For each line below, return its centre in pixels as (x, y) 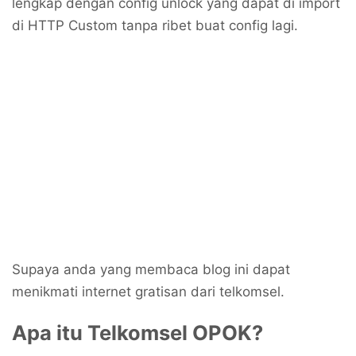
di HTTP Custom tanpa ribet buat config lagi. (155, 25)
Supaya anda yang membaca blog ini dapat (151, 269)
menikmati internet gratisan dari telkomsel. (148, 291)
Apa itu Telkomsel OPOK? (137, 332)
